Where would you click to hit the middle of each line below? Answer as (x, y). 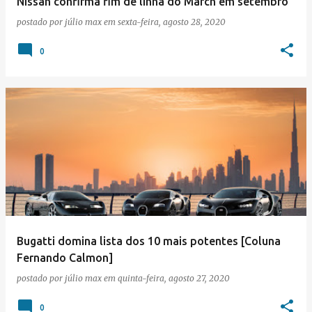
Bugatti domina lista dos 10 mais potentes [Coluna (149, 241)
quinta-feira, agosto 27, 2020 (174, 278)
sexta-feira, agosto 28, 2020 (172, 22)
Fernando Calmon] (65, 258)
